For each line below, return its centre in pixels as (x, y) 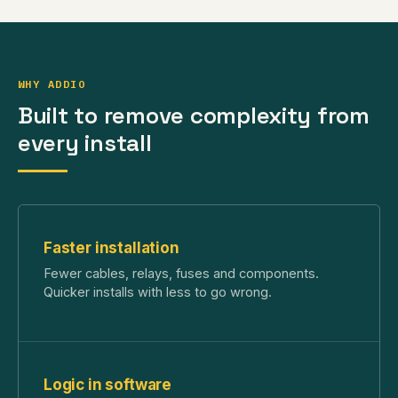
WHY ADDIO (52, 84)
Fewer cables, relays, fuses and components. (181, 274)
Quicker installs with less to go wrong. (158, 292)
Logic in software (108, 384)
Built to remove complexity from (194, 116)
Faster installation (111, 248)
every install (85, 143)
